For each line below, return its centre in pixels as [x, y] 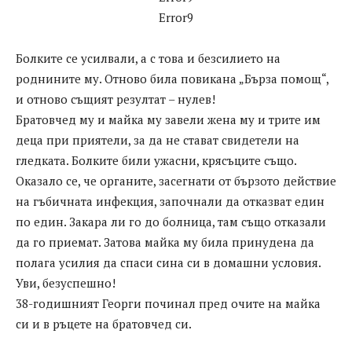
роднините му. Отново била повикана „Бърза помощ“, [172, 79]
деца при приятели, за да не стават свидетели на [158, 140]
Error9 [176, 18]
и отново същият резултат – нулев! [115, 99]
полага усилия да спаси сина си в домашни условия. [168, 263]
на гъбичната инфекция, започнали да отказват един [170, 202]
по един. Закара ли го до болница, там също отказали [171, 222]
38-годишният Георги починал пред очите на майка [168, 304]
